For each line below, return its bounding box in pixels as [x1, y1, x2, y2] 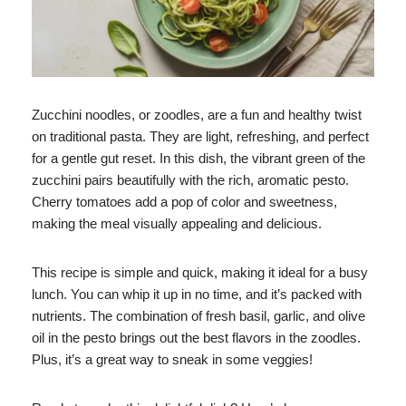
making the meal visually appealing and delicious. [32, 216, 322, 232]
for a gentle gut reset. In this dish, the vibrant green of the [32, 150, 365, 167]
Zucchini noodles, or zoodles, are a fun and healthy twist [32, 107, 362, 123]
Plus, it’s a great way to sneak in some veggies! [32, 352, 313, 368]
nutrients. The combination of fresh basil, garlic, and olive [32, 308, 365, 324]
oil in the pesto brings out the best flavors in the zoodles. [32, 330, 361, 346]
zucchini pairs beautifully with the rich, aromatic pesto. [32, 172, 349, 188]
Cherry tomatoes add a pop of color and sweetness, [32, 194, 337, 210]
